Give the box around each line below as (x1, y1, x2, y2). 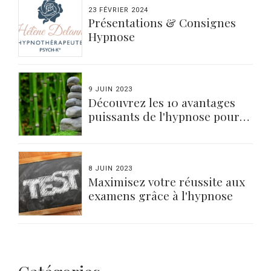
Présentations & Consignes (88, 15, 237, 31)
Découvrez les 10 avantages (88, 94, 236, 110)
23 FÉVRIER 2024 (88, 5, 149, 14)
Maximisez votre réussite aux (88, 174, 246, 190)
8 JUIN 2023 (88, 165, 133, 173)
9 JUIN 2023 (88, 85, 133, 94)
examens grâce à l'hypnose (88, 188, 233, 204)
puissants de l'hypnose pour (88, 108, 240, 124)
